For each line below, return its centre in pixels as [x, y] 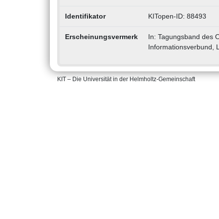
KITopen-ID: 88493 [177, 16]
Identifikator [85, 16]
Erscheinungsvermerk [101, 37]
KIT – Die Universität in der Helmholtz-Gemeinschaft [126, 79]
